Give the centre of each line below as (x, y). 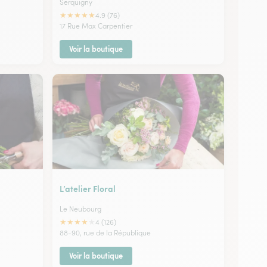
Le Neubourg (80, 209)
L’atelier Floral (88, 188)
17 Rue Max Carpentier (96, 26)
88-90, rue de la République (105, 232)
